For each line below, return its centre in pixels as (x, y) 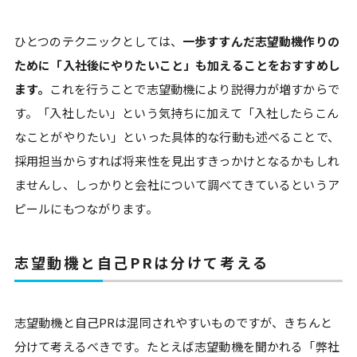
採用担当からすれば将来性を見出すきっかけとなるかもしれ (177, 160)
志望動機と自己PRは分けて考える (142, 262)
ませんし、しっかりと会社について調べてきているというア (177, 184)
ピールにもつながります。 (86, 208)
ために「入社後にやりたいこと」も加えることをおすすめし (177, 65)
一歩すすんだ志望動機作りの (261, 41)
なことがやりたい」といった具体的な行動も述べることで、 (177, 136)
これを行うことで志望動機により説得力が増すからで (194, 88)
